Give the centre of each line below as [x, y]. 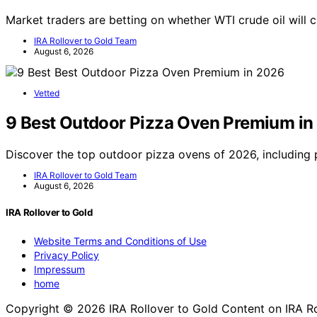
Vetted [47, 93]
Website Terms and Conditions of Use [120, 241]
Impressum [59, 269]
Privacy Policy [67, 255]
